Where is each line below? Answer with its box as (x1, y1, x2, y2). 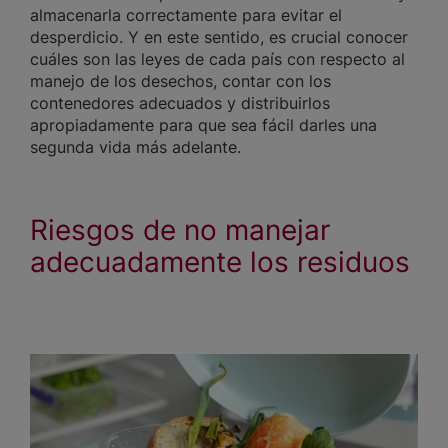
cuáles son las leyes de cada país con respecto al (30, 49, 405, 70)
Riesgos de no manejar (30, 213, 330, 248)
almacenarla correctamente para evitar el (30, 5, 342, 26)
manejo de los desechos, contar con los (30, 71, 331, 92)
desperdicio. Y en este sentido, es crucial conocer (30, 27, 408, 48)
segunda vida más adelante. (30, 137, 251, 158)
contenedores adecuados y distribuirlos (30, 93, 330, 114)
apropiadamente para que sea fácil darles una (30, 115, 377, 136)
